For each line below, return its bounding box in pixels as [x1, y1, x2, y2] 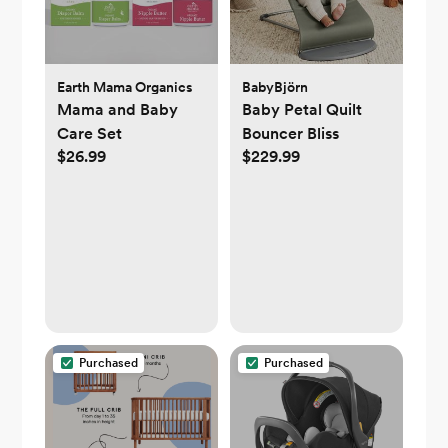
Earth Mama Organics [56, 79, 193, 96]
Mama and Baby [56, 100, 178, 120]
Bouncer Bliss [242, 124, 339, 144]
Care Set [56, 124, 122, 144]
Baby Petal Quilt [242, 100, 362, 120]
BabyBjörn [242, 79, 308, 96]
